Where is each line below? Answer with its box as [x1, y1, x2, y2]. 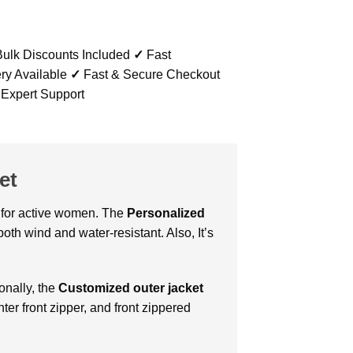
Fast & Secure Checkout [80, 67, 220, 81]
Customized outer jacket [58, 281, 203, 295]
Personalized [127, 206, 205, 220]
